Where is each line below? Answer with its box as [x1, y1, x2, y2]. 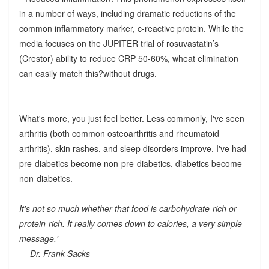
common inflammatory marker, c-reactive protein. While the [19, 22, 244, 34]
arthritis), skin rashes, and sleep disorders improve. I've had [19, 142, 246, 154]
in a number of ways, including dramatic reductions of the [19, 7, 236, 19]
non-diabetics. [19, 172, 73, 184]
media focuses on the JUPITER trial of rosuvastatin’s [19, 37, 219, 49]
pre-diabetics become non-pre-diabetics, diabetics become [19, 157, 242, 169]
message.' [19, 232, 58, 244]
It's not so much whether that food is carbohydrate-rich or [19, 202, 237, 214]
